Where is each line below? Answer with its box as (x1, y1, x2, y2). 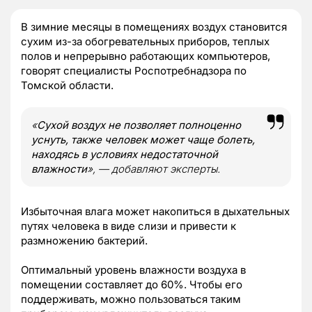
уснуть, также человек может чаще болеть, (31, 132, 255, 146)
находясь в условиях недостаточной (31, 147, 218, 161)
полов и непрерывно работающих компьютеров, (21, 49, 270, 63)
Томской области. (21, 78, 114, 92)
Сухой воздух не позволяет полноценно (37, 118, 241, 132)
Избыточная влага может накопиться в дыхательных (21, 204, 290, 218)
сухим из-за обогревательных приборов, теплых (21, 34, 270, 48)
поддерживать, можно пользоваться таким (21, 292, 241, 306)
